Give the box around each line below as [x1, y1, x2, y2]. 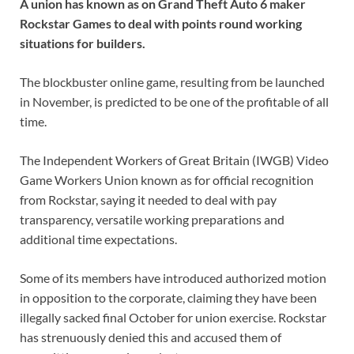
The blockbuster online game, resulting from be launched [20, 74, 325, 90]
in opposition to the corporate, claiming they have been [20, 290, 317, 306]
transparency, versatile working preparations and [20, 212, 284, 228]
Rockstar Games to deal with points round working [20, 16, 302, 32]
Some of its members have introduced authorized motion [20, 270, 326, 286]
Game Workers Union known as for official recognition [20, 172, 314, 188]
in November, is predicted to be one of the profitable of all [20, 94, 329, 110]
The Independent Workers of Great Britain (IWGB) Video [20, 153, 329, 168]
